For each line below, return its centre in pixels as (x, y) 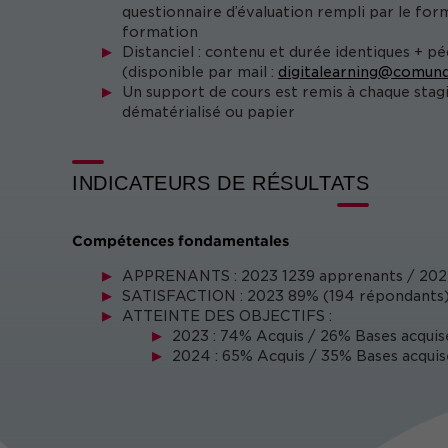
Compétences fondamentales (180, 240)
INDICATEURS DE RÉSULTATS (221, 183)
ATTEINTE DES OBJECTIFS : (227, 316)
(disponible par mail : (200, 72)
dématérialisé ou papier (208, 112)
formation (160, 32)
